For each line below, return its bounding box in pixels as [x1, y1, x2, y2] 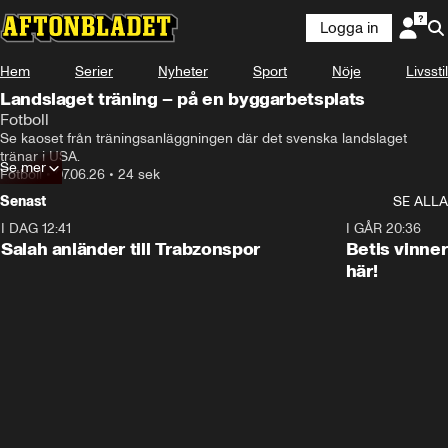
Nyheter [158, 63, 208, 80]
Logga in [320, 19, 378, 37]
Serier [75, 63, 113, 80]
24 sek [118, 166, 160, 183]
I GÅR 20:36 [345, 220, 421, 237]
